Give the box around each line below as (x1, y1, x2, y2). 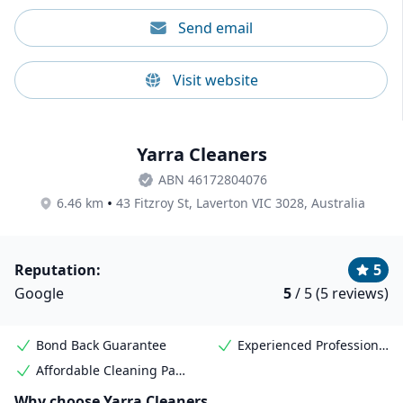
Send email (178, 18, 253, 38)
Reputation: (14, 260, 101, 280)
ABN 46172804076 (157, 171, 267, 188)
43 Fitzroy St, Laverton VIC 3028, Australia (115, 194, 365, 211)
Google (14, 283, 64, 303)
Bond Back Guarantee (36, 336, 166, 354)
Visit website (173, 70, 258, 90)
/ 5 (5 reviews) (291, 283, 389, 303)
